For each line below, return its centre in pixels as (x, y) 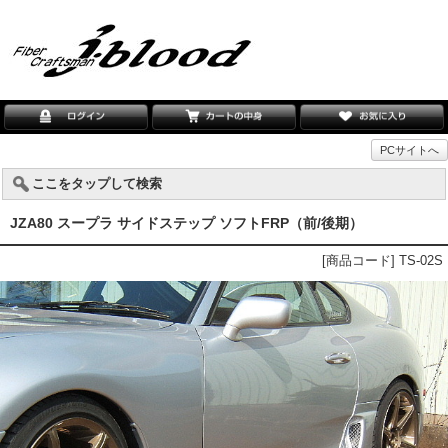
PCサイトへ (409, 150)
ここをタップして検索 (97, 183)
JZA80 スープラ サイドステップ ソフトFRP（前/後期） (186, 223)
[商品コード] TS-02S (382, 260)
